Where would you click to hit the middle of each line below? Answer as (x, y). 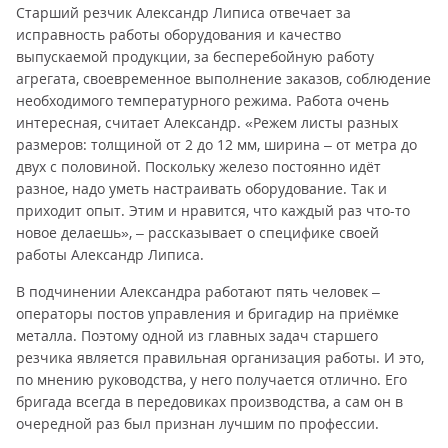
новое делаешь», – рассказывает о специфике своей (197, 232)
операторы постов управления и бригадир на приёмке (207, 313)
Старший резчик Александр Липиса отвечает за (183, 12)
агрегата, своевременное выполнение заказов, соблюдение (223, 78)
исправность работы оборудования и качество (178, 34)
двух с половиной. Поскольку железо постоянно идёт (198, 166)
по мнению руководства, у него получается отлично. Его (211, 379)
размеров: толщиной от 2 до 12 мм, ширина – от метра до (216, 144)
